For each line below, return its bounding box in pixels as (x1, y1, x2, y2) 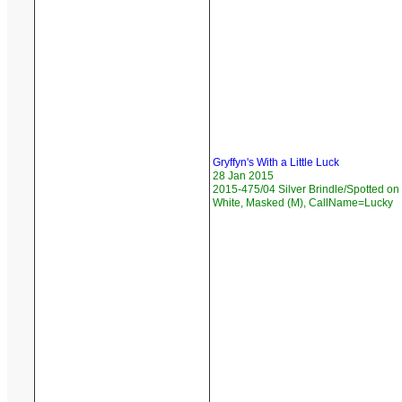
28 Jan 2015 (213, 170, 274, 183)
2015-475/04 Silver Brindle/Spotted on (213, 183, 399, 197)
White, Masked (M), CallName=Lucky (213, 197, 393, 210)
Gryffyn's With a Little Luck (213, 156, 339, 170)
